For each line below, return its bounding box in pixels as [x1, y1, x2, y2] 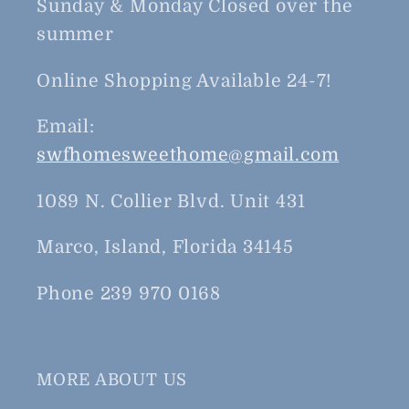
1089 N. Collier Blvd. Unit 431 [37, 190, 306, 212]
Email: [37, 116, 95, 138]
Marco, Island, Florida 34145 [37, 236, 294, 258]
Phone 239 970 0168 [37, 282, 222, 304]
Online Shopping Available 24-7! [37, 69, 333, 91]
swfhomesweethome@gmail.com [37, 144, 340, 166]
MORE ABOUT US [37, 370, 188, 389]
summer [37, 24, 114, 46]
